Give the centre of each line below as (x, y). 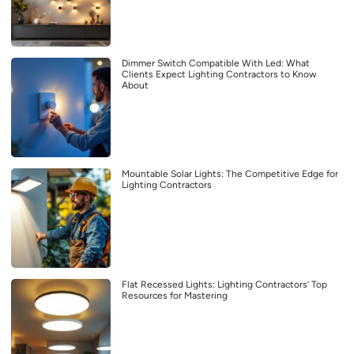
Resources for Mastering (175, 295)
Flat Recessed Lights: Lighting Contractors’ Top (224, 284)
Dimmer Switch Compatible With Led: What (216, 63)
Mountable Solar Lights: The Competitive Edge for (230, 173)
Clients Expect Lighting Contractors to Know (219, 74)
